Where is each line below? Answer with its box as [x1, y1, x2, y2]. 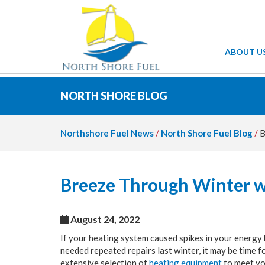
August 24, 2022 [69, 214, 140, 225]
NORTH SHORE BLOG [60, 89, 167, 102]
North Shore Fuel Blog [161, 128, 253, 138]
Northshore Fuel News [60, 128, 154, 138]
